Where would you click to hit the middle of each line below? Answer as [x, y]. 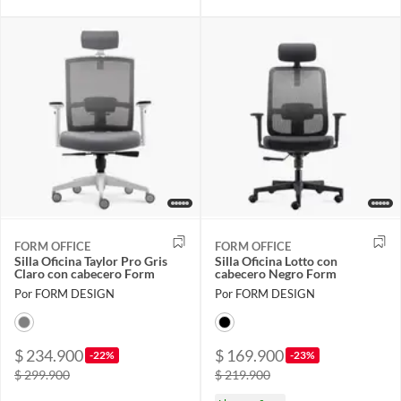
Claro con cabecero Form [85, 274]
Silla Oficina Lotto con [276, 261]
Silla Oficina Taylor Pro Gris [91, 261]
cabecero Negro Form [276, 274]
